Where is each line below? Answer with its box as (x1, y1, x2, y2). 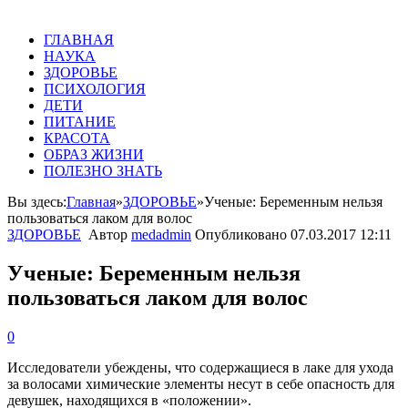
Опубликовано (195, 227, 291, 242)
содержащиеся (199, 359, 289, 375)
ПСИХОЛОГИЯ (44, 81, 146, 97)
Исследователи (7, 359, 101, 375)
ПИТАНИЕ (44, 114, 116, 129)
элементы (164, 375, 224, 392)
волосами (23, 375, 82, 392)
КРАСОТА (44, 130, 110, 146)
